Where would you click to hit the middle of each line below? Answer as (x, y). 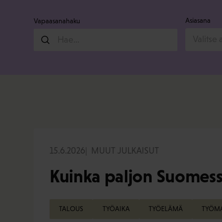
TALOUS (71, 209)
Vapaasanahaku (57, 21)
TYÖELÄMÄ (166, 209)
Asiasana (198, 20)
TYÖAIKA (116, 209)
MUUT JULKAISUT (125, 150)
